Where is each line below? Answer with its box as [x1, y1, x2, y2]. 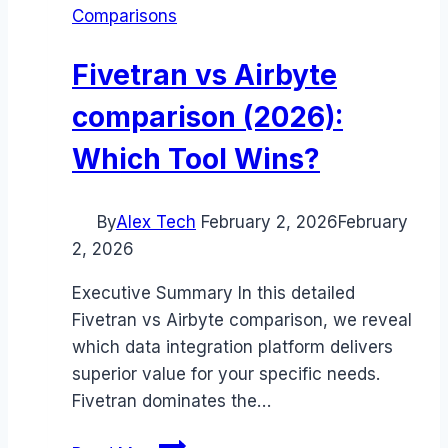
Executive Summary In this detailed [72, 282, 355, 303]
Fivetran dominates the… [72, 390, 271, 411]
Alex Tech [116, 211, 196, 232]
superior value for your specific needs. [72, 363, 380, 384]
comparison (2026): [72, 99, 343, 134]
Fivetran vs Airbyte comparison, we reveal [72, 309, 412, 330]
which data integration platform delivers [72, 336, 393, 357]
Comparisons [72, 6, 177, 27]
